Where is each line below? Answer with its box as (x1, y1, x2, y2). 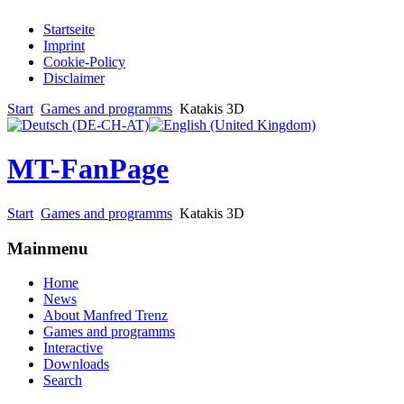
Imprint (43, 38, 85, 53)
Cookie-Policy (43, 54, 125, 69)
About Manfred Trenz (43, 308, 168, 324)
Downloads (43, 356, 109, 372)
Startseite (43, 22, 95, 37)
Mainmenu (7, 238, 88, 258)
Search (43, 372, 82, 389)
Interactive (43, 340, 103, 356)
